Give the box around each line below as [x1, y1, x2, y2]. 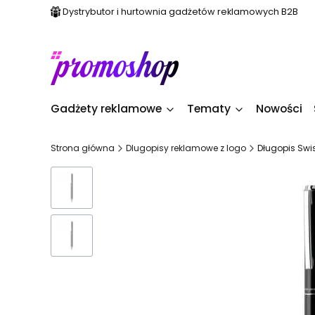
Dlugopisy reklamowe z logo [126, 142, 246, 154]
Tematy [187, 101, 231, 117]
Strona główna [51, 142, 115, 154]
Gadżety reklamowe [51, 101, 162, 117]
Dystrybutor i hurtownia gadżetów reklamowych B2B [63, 6, 298, 18]
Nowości [256, 101, 302, 117]
